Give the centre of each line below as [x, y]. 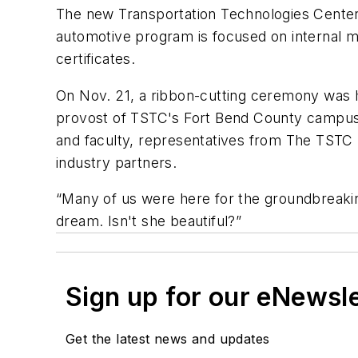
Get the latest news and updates [168, 339]
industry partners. [117, 162]
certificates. [96, 59]
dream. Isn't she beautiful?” [149, 221]
